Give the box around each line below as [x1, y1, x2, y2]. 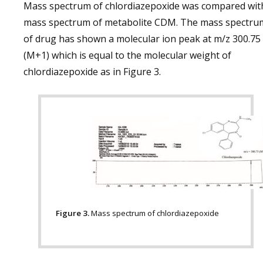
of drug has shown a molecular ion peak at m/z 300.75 [23, 32, 261, 45]
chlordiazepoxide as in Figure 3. [23, 65, 161, 78]
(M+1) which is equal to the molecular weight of [23, 49, 231, 62]
